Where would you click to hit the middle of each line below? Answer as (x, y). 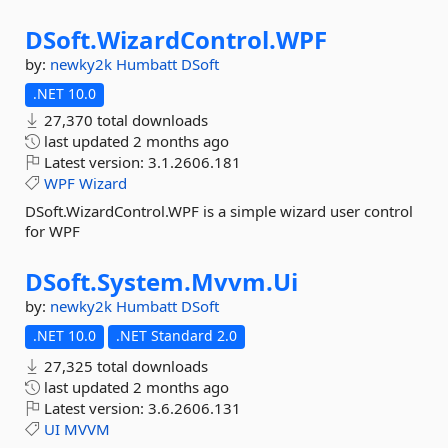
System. (144, 281)
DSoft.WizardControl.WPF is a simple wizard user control (219, 211)
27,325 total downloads (124, 366)
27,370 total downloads (124, 120)
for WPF (52, 231)
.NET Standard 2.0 (176, 335)
